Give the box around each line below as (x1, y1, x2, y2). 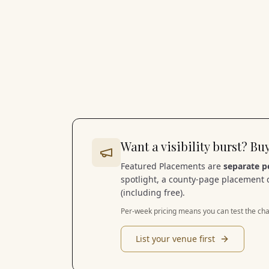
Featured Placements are (121, 160, 223, 172)
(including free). (121, 187, 185, 198)
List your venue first (136, 233, 215, 244)
